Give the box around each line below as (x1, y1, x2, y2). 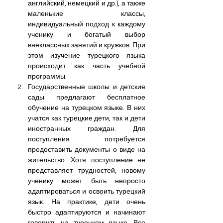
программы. (28, 73, 67, 80)
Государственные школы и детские (28, 83, 145, 91)
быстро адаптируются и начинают (28, 209, 145, 216)
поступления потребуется (28, 135, 145, 143)
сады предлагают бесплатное (28, 94, 145, 101)
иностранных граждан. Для (28, 125, 145, 132)
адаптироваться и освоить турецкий (28, 188, 145, 195)
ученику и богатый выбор (28, 31, 145, 38)
